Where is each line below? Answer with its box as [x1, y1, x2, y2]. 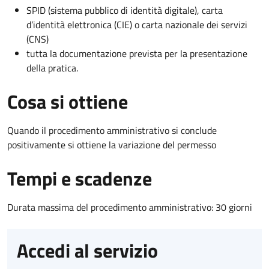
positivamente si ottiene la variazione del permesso [7, 137, 216, 152]
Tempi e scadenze [7, 163, 152, 193]
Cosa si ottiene [7, 86, 128, 116]
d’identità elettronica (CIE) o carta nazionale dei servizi [26, 17, 247, 32]
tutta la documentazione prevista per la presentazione [26, 46, 247, 61]
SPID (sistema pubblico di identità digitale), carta [26, 2, 223, 17]
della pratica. [26, 60, 78, 75]
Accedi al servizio [17, 235, 158, 265]
